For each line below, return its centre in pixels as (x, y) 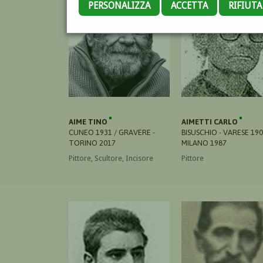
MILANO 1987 (204, 143)
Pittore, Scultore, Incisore (111, 158)
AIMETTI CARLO (210, 122)
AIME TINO (89, 122)
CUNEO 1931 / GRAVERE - (112, 132)
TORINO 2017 (92, 143)
